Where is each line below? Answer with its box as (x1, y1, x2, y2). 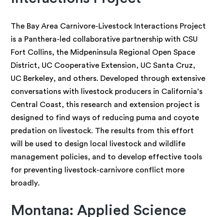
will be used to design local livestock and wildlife (11, 140, 186, 148)
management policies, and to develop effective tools (11, 153, 202, 161)
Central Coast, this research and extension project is (11, 101, 200, 109)
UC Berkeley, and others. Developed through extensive (11, 75, 206, 83)
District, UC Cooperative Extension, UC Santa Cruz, (11, 62, 196, 70)
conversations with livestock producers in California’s (11, 88, 203, 96)
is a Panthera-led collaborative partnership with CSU (11, 35, 198, 44)
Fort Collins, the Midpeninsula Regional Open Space (11, 48, 196, 57)
